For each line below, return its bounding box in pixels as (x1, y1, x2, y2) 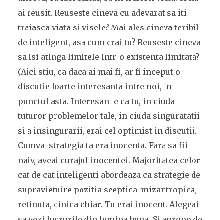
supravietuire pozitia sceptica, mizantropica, (17, 185, 197, 194)
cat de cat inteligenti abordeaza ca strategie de (17, 170, 200, 180)
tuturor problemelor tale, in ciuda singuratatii (17, 111, 200, 121)
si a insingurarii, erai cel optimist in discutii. (17, 126, 197, 136)
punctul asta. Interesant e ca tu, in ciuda (17, 96, 175, 106)
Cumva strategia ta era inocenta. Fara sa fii (17, 140, 188, 150)
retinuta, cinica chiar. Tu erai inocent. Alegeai (17, 199, 199, 209)
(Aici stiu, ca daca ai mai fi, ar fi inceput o (17, 67, 180, 77)
